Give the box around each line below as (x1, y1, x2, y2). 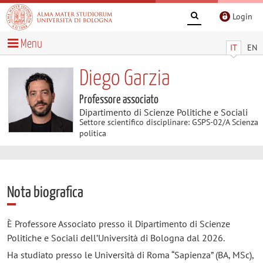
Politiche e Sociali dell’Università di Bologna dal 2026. (6, 231, 225, 244)
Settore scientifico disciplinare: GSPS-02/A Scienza (79, 116, 258, 127)
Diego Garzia (79, 68, 170, 90)
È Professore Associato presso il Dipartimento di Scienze (6, 217, 230, 230)
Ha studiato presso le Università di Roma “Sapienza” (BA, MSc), (6, 248, 254, 261)
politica (79, 127, 106, 139)
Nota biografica (6, 184, 83, 201)
